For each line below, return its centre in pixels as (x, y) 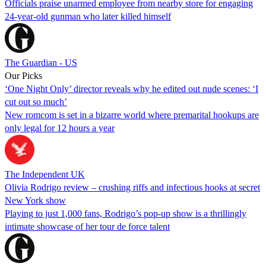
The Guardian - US (41, 62)
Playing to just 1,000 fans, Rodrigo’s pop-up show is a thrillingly (126, 213)
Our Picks (23, 75)
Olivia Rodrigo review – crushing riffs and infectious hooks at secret (132, 187)
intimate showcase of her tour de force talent (87, 226)
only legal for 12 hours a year (60, 128)
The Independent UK (45, 174)
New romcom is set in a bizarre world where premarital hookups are (132, 115)
